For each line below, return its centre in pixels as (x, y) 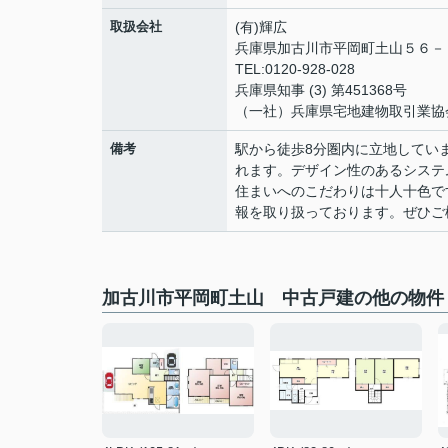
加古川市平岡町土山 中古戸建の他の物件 (273, 298)
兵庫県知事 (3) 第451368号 (321, 90)
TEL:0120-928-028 (295, 69)
